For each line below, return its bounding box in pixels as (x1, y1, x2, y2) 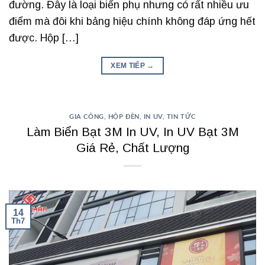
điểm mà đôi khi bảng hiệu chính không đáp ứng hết (9, 15, 256, 27)
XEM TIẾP (111, 61, 147, 70)
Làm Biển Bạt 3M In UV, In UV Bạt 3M (26, 124, 239, 138)
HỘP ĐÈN (108, 113, 140, 120)
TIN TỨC (166, 113, 196, 120)
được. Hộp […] (9, 31, 79, 44)
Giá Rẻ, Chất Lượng (76, 140, 189, 154)
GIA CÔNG (69, 113, 104, 120)
